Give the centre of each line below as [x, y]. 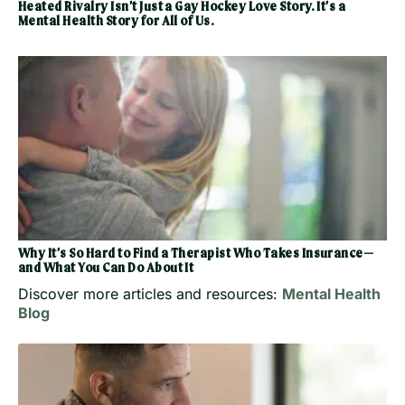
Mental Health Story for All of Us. [117, 22]
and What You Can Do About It [106, 269]
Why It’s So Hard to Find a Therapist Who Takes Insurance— [196, 254]
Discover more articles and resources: [150, 294]
